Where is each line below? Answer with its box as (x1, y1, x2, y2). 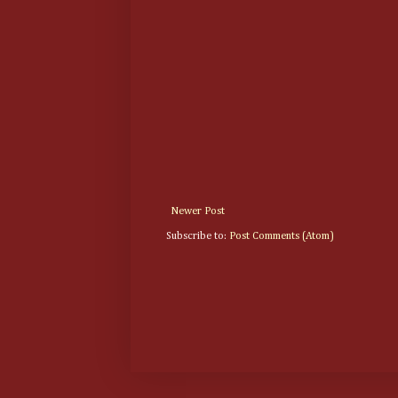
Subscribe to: (166, 230, 229, 242)
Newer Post (171, 205, 225, 217)
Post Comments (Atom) (229, 230, 334, 242)
